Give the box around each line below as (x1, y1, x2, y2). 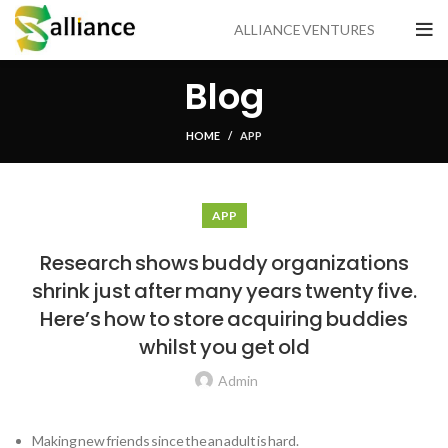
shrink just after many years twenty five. (31, 277, 417, 305)
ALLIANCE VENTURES (234, 21, 375, 38)
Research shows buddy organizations (39, 249, 409, 277)
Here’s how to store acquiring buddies (40, 305, 408, 333)
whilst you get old (138, 333, 310, 361)
